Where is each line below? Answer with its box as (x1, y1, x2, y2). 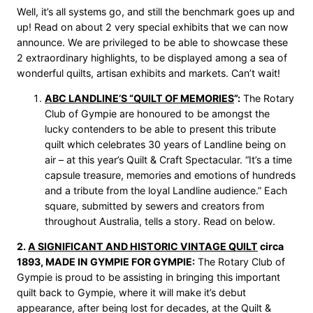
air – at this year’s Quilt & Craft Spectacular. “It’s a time (45, 153, 292, 166)
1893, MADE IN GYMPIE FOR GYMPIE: (17, 256, 195, 268)
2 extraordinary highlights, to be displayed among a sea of (17, 51, 287, 64)
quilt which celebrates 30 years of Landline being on (45, 138, 286, 150)
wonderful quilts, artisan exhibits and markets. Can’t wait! (17, 66, 280, 79)
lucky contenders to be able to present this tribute (45, 122, 276, 135)
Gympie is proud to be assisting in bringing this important (17, 271, 280, 284)
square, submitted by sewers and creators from (45, 199, 264, 212)
